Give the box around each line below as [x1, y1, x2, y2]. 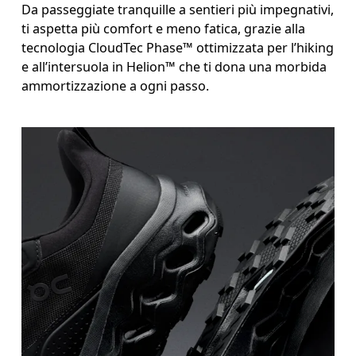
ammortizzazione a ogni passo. [21, 76, 210, 95]
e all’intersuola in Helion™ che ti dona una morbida [21, 57, 327, 75]
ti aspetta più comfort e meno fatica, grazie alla [21, 19, 306, 37]
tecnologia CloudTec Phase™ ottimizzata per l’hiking [21, 38, 335, 56]
